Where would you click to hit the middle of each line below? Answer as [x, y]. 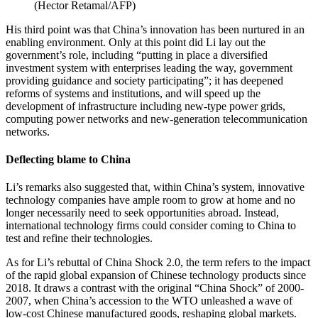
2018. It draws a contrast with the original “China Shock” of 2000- [155, 288]
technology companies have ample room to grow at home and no [150, 200]
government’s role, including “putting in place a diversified [137, 55]
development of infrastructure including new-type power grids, [146, 106]
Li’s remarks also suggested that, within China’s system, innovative [155, 187]
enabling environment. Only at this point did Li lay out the [136, 42]
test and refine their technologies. [79, 238]
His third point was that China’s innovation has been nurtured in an [155, 29]
